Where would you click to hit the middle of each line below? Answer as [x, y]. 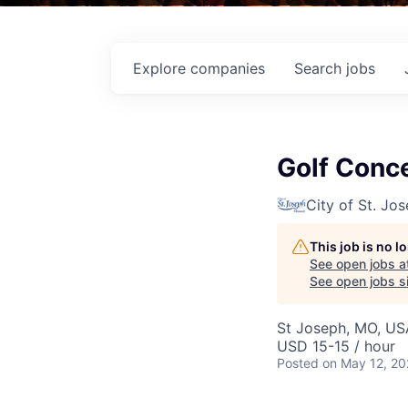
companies [228, 68]
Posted [298, 362]
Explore [162, 68]
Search [320, 68]
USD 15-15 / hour [336, 346]
